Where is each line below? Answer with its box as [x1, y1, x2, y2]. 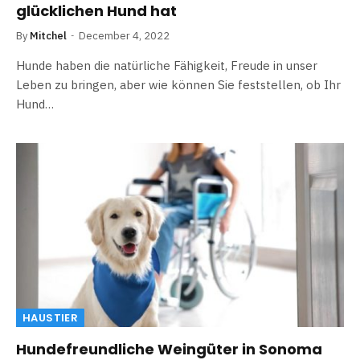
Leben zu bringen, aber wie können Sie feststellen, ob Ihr [16, 76, 341, 92]
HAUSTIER [22, 310, 79, 325]
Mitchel [30, 28, 67, 43]
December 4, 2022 [79, 28, 170, 43]
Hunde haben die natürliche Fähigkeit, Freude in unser [16, 57, 317, 73]
